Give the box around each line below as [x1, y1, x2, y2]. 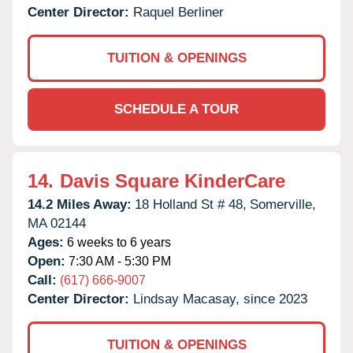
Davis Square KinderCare [60, 169, 285, 191]
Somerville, [250, 196, 316, 212]
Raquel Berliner [133, 4, 224, 20]
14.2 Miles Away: [28, 196, 132, 212]
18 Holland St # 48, [135, 196, 247, 212]
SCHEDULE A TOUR [114, 101, 239, 117]
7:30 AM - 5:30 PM [65, 254, 171, 268]
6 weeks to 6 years [64, 235, 171, 249]
